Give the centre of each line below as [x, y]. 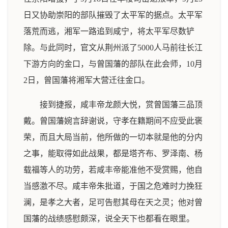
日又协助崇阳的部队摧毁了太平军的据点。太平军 [113, 15]
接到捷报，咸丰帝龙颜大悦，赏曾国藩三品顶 [121, 105]
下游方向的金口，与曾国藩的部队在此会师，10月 [113, 64]
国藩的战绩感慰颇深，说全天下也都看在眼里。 [109, 219]
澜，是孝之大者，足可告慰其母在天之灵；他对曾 [113, 202]
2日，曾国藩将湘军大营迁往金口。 [87, 80]
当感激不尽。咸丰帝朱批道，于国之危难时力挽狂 [113, 186]
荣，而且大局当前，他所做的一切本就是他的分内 [113, 137]
